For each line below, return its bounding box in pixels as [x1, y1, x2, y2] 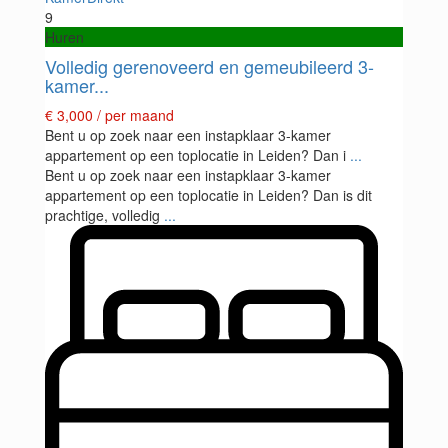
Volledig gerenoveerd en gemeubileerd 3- [45, 53, 374, 80]
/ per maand [97, 105, 174, 126]
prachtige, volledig [45, 205, 164, 226]
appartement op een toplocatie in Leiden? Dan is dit [45, 185, 372, 206]
